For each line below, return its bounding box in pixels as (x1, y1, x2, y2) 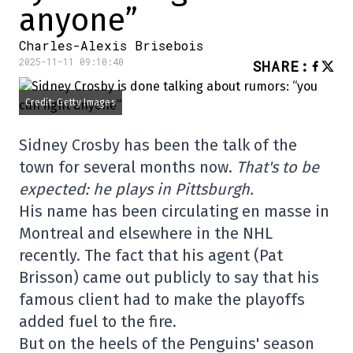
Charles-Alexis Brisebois (19, 37, 203, 54)
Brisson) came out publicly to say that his (19, 268, 319, 288)
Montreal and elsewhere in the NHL (19, 224, 273, 243)
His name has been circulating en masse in (19, 202, 329, 221)
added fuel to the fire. (19, 312, 176, 332)
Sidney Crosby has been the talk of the (19, 136, 297, 155)
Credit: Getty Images (25, 97, 116, 109)
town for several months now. (19, 158, 236, 177)
